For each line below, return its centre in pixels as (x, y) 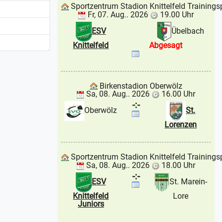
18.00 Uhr (177, 165)
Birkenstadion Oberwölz (140, 86)
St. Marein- (189, 181)
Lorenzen (181, 125)
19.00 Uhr (176, 15)
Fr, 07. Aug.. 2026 (117, 15)
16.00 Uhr (177, 94)
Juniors (91, 204)
